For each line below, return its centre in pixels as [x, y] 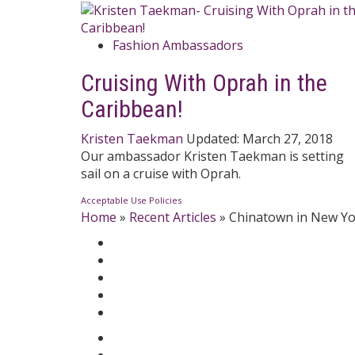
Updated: [214, 139]
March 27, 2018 [288, 139]
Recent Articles [173, 218]
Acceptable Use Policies [131, 200]
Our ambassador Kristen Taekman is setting [212, 157]
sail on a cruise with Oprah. [161, 174]
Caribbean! [132, 109]
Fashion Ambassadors [178, 46]
